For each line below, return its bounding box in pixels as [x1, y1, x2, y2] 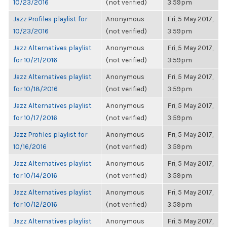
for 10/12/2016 [13, 200, 57, 208]
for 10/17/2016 [13, 113, 57, 122]
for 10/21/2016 [13, 56, 57, 64]
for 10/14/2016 [13, 171, 57, 179]
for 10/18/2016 [13, 85, 58, 93]
